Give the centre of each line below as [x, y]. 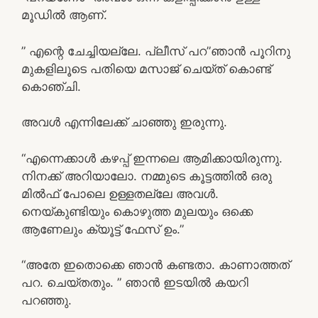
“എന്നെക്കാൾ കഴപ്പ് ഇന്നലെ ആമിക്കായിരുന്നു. [152, 158]
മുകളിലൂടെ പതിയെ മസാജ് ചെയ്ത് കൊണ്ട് [146, 68]
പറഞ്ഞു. [46, 300]
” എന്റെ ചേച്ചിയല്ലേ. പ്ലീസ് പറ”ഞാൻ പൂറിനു [156, 51]
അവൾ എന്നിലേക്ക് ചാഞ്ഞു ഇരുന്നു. [124, 122]
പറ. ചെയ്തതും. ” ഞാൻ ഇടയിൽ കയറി [135, 283]
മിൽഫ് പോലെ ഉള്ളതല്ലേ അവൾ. [120, 193]
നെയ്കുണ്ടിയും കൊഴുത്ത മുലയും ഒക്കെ [137, 211]
